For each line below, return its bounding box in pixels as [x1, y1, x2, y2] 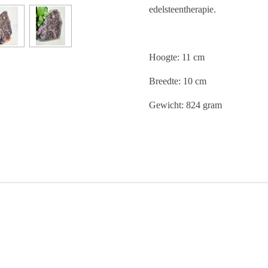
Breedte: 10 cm [149, 75, 206, 86]
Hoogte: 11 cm [149, 51, 205, 62]
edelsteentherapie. [149, 4, 216, 14]
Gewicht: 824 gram [149, 99, 222, 110]
